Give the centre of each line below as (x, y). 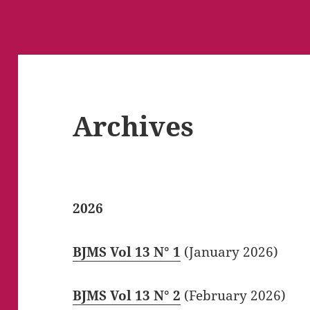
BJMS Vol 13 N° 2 (127, 296)
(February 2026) (234, 296)
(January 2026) (230, 252)
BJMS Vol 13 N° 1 (127, 252)
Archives (134, 126)
